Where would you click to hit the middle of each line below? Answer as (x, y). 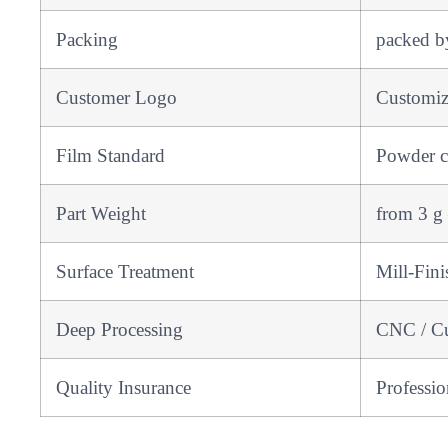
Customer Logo (116, 98)
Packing (87, 40)
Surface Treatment (140, 272)
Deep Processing (124, 330)
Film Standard (120, 156)
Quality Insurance (123, 388)
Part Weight (111, 214)
